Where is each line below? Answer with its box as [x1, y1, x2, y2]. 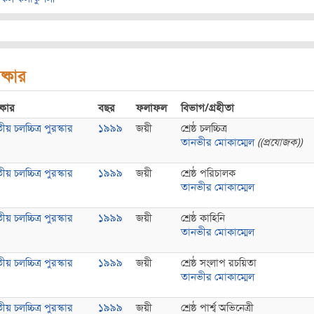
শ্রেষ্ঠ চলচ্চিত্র [181, 122, 227, 135]
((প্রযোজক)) [257, 136, 302, 149]
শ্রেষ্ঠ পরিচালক [181, 167, 235, 179]
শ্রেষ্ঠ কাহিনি [181, 212, 225, 224]
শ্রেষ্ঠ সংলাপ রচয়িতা [181, 257, 257, 269]
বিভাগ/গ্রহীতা [181, 102, 234, 114]
